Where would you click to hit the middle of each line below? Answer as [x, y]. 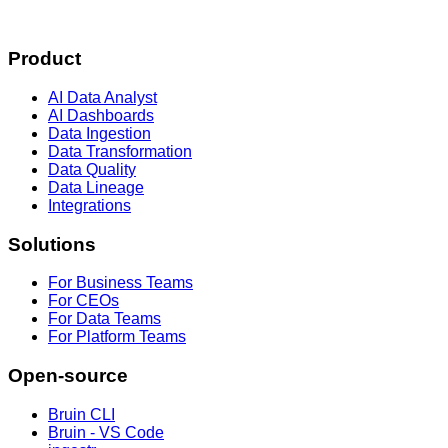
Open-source [68, 375]
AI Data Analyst [102, 97]
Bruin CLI [81, 414]
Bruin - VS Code [106, 432]
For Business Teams [120, 283]
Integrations [89, 205]
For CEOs [83, 301]
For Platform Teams [117, 337]
